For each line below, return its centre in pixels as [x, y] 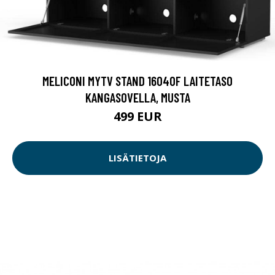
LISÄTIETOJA [137, 158]
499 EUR [137, 116]
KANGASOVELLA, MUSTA [137, 97]
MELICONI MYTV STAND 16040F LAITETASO [137, 80]
